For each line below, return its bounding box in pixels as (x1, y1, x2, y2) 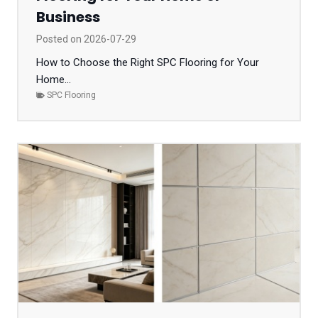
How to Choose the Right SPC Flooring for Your (36, 55, 259, 69)
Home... (36, 72, 71, 86)
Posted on (36, 33, 84, 45)
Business (36, 6, 100, 27)
